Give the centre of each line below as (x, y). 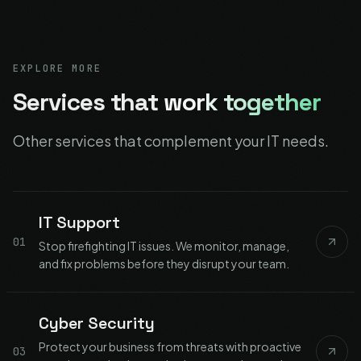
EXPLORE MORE (57, 68)
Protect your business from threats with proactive (170, 346)
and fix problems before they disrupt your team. (164, 263)
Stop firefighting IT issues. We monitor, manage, (164, 246)
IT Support (79, 222)
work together (242, 102)
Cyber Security (97, 323)
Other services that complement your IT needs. (171, 141)
